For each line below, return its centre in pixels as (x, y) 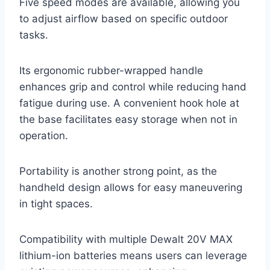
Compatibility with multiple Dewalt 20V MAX (126, 240)
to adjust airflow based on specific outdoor (124, 19)
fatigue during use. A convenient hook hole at (129, 103)
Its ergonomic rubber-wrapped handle (111, 71)
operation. (44, 136)
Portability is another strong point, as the (118, 171)
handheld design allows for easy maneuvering (131, 188)
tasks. (34, 35)
